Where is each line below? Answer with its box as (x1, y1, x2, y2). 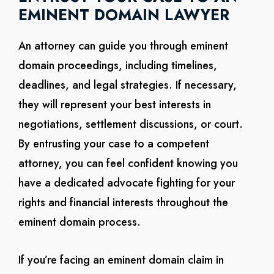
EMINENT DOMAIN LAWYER (18, 4, 229, 26)
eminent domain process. (18, 214, 141, 230)
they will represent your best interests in (18, 97, 211, 113)
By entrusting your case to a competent (18, 136, 209, 152)
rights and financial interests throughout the (18, 194, 228, 210)
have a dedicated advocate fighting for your (18, 175, 235, 191)
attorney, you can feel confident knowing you (18, 155, 238, 171)
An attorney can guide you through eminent (18, 38, 228, 54)
